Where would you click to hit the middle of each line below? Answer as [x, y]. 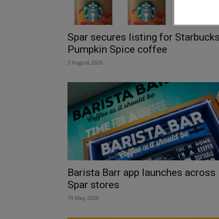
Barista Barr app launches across [142, 172]
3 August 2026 [85, 62]
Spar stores [93, 185]
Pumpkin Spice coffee [117, 49]
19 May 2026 [83, 197]
